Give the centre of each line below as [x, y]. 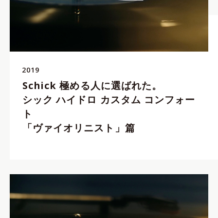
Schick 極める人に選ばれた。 [92, 86]
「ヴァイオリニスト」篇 [79, 128]
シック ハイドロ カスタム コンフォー [109, 100]
